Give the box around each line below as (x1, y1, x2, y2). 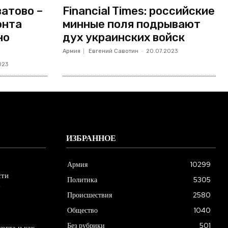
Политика (67, 175, 97, 184)
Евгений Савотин (88, 47, 138, 54)
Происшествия (67, 190, 112, 199)
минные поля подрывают (62, 17, 201, 31)
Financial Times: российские (62, 4, 215, 18)
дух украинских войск (62, 30, 185, 44)
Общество (67, 205, 98, 215)
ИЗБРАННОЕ (66, 134, 116, 143)
